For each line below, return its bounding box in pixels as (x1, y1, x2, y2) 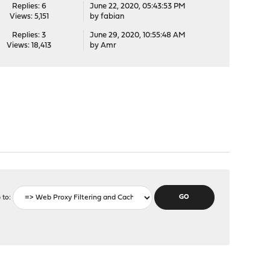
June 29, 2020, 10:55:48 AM (89, 31, 186, 39)
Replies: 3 (12, 31, 46, 39)
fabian (100, 13, 124, 20)
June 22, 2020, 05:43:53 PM (89, 2, 186, 10)
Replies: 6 (11, 2, 46, 10)
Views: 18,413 (7, 42, 52, 49)
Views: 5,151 (9, 13, 49, 20)
